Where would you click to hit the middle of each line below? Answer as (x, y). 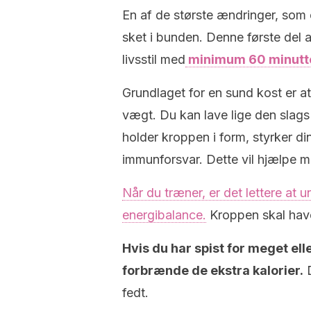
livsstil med (154, 59)
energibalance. (164, 215)
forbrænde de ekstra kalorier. (213, 270)
